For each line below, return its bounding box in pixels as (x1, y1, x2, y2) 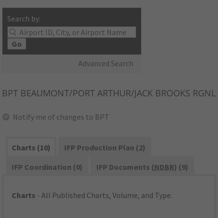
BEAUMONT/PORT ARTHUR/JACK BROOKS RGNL (18, 87, 216, 99)
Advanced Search (78, 58, 134, 69)
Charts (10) (12, 143, 51, 153)
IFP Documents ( (96, 162, 154, 172)
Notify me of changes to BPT (13, 112, 110, 122)
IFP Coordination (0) (12, 162, 83, 172)
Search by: (7, 14, 41, 24)
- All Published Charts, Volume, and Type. (36, 190, 173, 200)
